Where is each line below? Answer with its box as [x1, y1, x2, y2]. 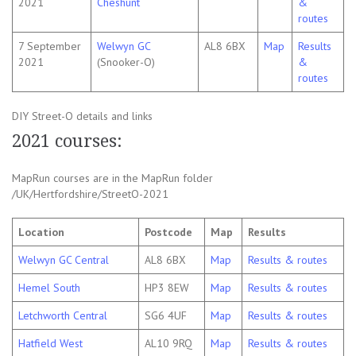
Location [18, 225, 64, 240]
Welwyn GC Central [18, 253, 109, 268]
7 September [18, 39, 81, 54]
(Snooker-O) [97, 55, 155, 70]
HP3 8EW [145, 281, 189, 296]
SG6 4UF [145, 308, 187, 323]
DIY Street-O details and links [12, 109, 153, 124]
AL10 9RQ [145, 336, 192, 351]
